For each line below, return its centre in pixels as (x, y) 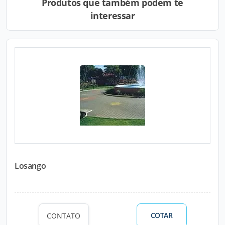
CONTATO (64, 215)
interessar (113, 16)
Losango (30, 166)
